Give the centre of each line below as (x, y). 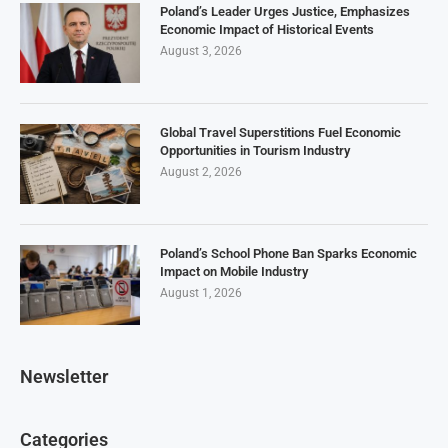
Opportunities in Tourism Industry (255, 151)
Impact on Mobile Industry (234, 272)
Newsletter (64, 377)
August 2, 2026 (201, 172)
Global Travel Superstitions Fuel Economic (280, 133)
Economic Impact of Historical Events (267, 30)
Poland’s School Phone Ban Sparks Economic (288, 254)
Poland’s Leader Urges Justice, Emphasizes (285, 12)
